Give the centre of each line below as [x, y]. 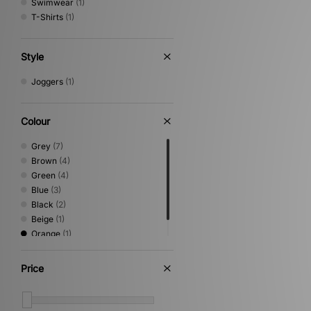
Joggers [47, 82]
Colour [35, 121]
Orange [46, 234]
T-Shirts [47, 17]
